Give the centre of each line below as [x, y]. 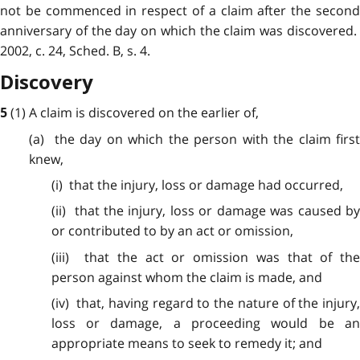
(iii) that [84, 257]
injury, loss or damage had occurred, [230, 185]
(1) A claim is [49, 113]
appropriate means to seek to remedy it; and [186, 344]
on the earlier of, [207, 113]
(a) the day [67, 139]
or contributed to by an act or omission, [172, 231]
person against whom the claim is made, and [186, 277]
